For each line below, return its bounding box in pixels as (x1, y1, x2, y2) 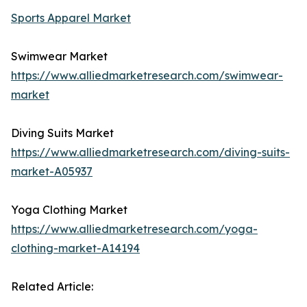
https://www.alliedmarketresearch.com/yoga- (11, 222, 258, 236)
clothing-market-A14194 (11, 241, 140, 256)
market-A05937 (11, 164, 93, 179)
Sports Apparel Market (11, 11, 131, 25)
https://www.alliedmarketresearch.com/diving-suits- (11, 145, 290, 160)
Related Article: (11, 280, 93, 294)
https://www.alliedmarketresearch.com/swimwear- (11, 69, 283, 83)
